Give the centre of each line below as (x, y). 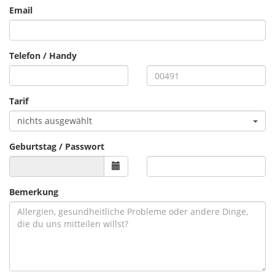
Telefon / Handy (43, 56)
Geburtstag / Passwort (57, 146)
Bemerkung (34, 192)
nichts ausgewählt (55, 121)
